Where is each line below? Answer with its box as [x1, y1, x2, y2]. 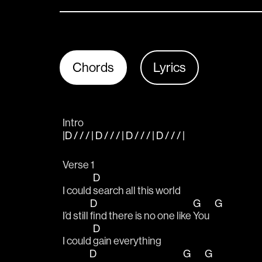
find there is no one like [90, 208, 193, 222]
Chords [73, 59, 114, 75]
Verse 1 [63, 158, 94, 172]
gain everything [93, 234, 163, 248]
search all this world [93, 183, 182, 197]
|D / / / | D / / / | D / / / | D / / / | [63, 129, 187, 143]
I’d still [63, 208, 90, 222]
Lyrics [153, 59, 186, 75]
